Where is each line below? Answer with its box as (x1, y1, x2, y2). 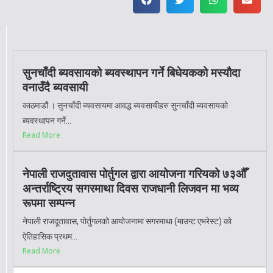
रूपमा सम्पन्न (23, 196, 75, 210)
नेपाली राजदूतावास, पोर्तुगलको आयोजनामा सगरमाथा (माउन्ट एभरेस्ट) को (23, 216, 232, 226)
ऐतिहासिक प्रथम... (23, 231, 77, 241)
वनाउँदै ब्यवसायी (23, 80, 88, 94)
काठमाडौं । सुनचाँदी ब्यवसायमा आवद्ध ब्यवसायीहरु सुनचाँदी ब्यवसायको (23, 100, 228, 110)
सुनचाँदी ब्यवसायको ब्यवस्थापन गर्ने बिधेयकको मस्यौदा (23, 65, 240, 80)
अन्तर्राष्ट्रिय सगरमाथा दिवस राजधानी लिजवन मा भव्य (23, 181, 239, 196)
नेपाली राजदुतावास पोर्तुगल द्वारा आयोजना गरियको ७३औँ (23, 166, 246, 181)
